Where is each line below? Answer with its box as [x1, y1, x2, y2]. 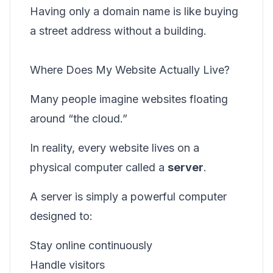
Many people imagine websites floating [30, 93, 228, 105]
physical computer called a [30, 161, 168, 174]
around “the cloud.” [30, 112, 127, 125]
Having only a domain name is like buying [30, 5, 238, 18]
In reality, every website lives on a [30, 141, 199, 154]
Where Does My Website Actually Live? [30, 63, 230, 76]
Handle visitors [30, 258, 105, 271]
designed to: [30, 210, 93, 222]
